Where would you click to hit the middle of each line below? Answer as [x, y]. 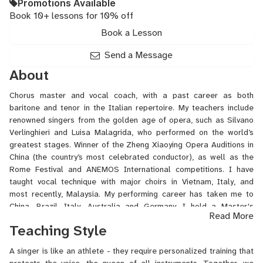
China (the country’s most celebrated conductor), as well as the [131, 157]
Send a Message [139, 55]
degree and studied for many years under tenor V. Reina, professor [131, 218]
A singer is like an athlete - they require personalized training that [131, 251]
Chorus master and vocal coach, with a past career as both [131, 95]
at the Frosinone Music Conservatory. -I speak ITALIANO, [131, 231]
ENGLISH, [28, 243]
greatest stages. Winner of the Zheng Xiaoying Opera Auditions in [131, 144]
